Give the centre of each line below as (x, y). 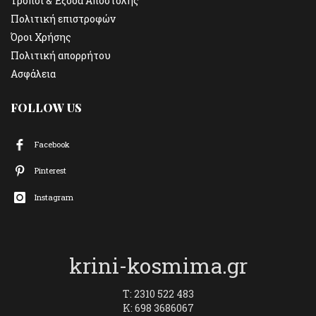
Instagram (54, 197)
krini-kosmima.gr (158, 265)
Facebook (52, 144)
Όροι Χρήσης (41, 37)
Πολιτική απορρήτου (61, 55)
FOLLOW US (46, 108)
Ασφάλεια (33, 74)
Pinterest (50, 171)
